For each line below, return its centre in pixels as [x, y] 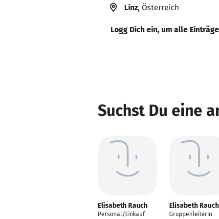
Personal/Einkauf [121, 214]
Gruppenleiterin [191, 214]
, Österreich [158, 8]
